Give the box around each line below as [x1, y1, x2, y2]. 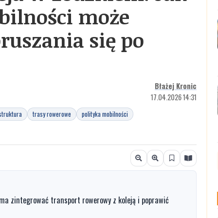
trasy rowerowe [33, 109, 71, 119]
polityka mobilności [82, 109, 128, 119]
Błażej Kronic [155, 80, 197, 91]
